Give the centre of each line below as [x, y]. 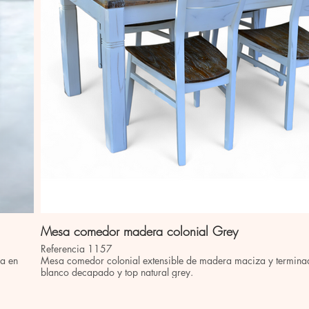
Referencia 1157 [77, 249]
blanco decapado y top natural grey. [117, 272]
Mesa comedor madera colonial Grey [139, 231]
